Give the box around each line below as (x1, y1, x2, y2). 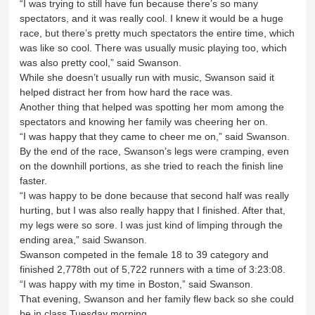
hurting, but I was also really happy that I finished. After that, (20, 204, 286, 216)
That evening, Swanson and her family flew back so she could (20, 292, 295, 304)
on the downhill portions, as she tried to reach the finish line (20, 160, 284, 172)
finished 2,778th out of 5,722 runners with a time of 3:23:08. (20, 263, 286, 275)
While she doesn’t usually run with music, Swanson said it (20, 71, 275, 83)
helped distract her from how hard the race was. (20, 86, 233, 98)
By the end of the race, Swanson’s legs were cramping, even (20, 145, 290, 157)
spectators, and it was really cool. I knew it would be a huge (20, 12, 284, 24)
